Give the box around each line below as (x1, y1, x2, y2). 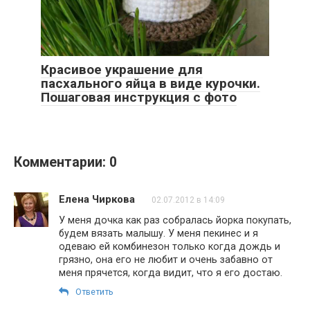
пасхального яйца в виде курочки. (41, 75, 260, 92)
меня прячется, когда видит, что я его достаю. (59, 267, 282, 279)
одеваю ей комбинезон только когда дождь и (59, 241, 280, 253)
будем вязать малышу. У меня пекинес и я (59, 228, 258, 239)
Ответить (75, 286, 113, 298)
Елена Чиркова (59, 193, 135, 206)
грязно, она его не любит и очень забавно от (59, 254, 273, 266)
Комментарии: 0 (14, 154, 117, 171)
